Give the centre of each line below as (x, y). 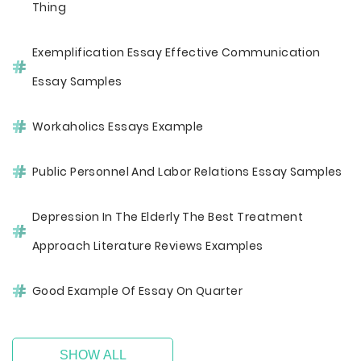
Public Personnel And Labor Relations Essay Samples (187, 172)
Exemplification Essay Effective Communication (176, 52)
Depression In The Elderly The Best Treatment (168, 217)
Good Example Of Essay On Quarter (137, 291)
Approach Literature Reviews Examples (148, 246)
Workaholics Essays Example (118, 127)
